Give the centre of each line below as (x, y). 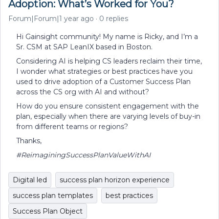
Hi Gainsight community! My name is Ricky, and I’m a (107, 37)
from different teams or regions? (72, 127)
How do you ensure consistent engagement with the (108, 106)
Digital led (30, 180)
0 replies (114, 19)
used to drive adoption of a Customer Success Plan (103, 82)
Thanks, (29, 141)
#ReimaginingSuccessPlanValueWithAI (83, 155)
